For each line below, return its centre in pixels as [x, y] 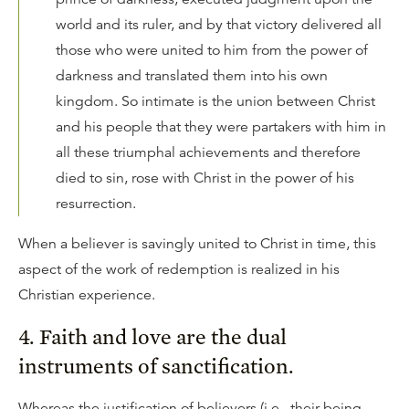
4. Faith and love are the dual [152, 336]
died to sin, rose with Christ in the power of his [205, 178]
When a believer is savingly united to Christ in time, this [197, 244]
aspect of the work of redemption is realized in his [179, 269]
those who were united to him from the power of [212, 50]
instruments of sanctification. [156, 366]
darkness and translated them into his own [192, 76]
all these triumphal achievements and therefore [208, 152]
